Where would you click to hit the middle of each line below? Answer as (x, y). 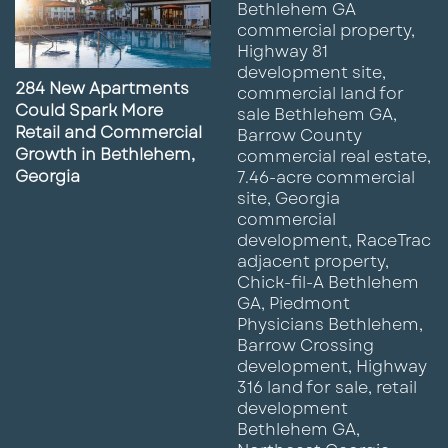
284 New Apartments (102, 88)
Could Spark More (89, 110)
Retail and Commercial (108, 132)
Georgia (47, 176)
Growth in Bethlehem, (105, 154)
